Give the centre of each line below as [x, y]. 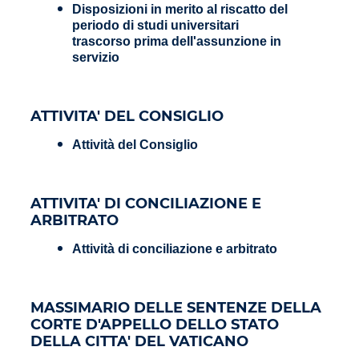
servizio [96, 57]
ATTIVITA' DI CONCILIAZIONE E [146, 202]
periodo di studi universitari [155, 25]
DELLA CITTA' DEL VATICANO [139, 340]
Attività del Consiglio [135, 144]
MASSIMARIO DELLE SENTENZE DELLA [176, 307]
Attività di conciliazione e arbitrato [175, 248]
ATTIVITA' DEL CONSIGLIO [127, 115]
